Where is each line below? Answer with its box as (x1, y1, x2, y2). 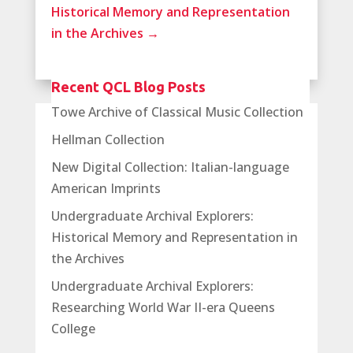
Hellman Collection (50, 130, 165, 148)
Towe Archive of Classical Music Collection (50, 102, 303, 121)
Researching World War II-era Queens (50, 298, 275, 316)
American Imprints (50, 179, 161, 197)
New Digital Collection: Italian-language (50, 158, 289, 176)
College (50, 319, 95, 337)
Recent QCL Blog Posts (50, 78, 206, 95)
